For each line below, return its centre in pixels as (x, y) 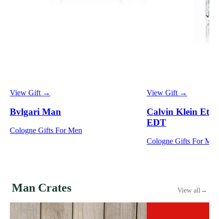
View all (189, 191)
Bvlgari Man (35, 111)
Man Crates (42, 188)
